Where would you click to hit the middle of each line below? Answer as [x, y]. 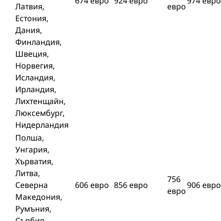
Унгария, [32, 149]
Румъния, [33, 209]
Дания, [29, 30]
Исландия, [35, 77]
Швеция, [32, 54]
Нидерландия [42, 125]
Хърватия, [34, 161]
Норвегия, [35, 66]
